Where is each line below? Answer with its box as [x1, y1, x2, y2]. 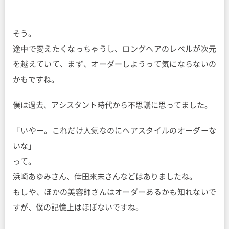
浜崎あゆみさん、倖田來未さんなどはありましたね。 [13, 173, 197, 180]
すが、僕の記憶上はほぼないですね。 [13, 203, 143, 211]
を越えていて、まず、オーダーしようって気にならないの [13, 60, 216, 68]
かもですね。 [13, 76, 59, 83]
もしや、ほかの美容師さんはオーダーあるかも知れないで [13, 188, 216, 196]
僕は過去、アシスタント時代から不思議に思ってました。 [13, 101, 212, 109]
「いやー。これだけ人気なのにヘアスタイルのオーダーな [13, 127, 216, 134]
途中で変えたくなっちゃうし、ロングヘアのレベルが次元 [13, 45, 216, 53]
